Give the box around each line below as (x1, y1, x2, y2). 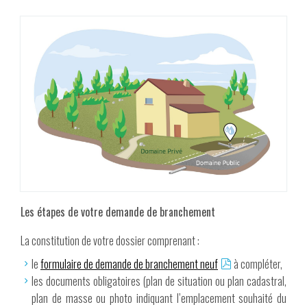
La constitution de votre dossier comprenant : (21, 232, 199, 249)
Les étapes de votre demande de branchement (21, 204, 215, 221)
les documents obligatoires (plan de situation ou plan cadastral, (32, 273, 286, 290)
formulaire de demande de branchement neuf (40, 256, 218, 273)
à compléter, (232, 256, 282, 273)
